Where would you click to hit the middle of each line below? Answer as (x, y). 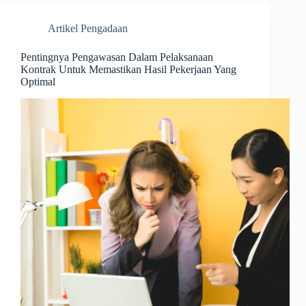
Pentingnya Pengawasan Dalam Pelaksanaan (117, 57)
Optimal (38, 82)
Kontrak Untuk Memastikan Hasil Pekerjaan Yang (128, 70)
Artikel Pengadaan (88, 29)
